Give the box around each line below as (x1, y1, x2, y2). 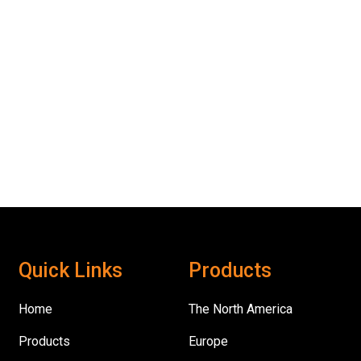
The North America (188, 301, 293, 317)
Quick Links (19, 259, 123, 282)
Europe (188, 334, 228, 349)
